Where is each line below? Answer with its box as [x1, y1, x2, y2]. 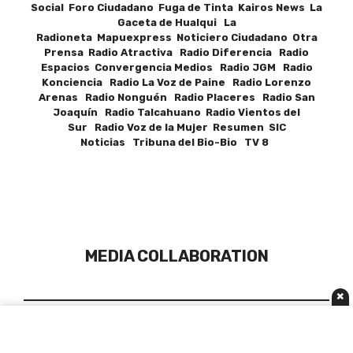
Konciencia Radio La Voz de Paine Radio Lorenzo [42, 76, 311, 89]
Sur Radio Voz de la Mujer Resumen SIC [67, 121, 286, 134]
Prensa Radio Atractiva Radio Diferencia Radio [44, 46, 309, 59]
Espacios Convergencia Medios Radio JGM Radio [40, 61, 313, 74]
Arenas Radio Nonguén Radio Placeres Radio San [38, 91, 315, 104]
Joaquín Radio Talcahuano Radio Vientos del [53, 106, 300, 119]
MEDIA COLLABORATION [84, 246, 269, 266]
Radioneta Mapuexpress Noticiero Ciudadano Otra [35, 32, 318, 44]
